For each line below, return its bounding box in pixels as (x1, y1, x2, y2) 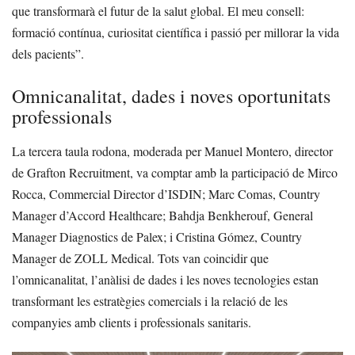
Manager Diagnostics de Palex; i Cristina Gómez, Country (12, 227, 302, 245)
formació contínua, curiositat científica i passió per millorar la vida (12, 23, 339, 40)
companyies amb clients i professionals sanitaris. (12, 313, 251, 330)
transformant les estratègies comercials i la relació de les (12, 292, 288, 309)
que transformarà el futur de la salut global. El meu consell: (12, 2, 304, 19)
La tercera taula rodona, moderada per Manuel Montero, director (12, 142, 333, 159)
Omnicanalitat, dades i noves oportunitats (12, 82, 330, 109)
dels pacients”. (12, 44, 84, 62)
